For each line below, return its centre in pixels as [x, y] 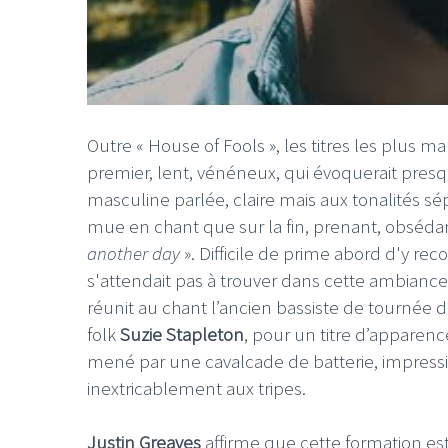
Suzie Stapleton [182, 334]
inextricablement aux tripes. [198, 388]
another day [135, 253]
